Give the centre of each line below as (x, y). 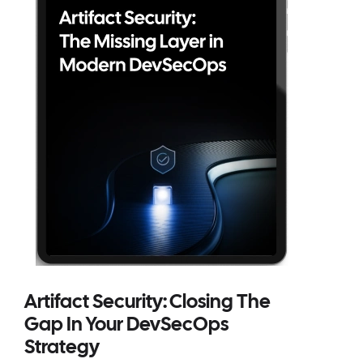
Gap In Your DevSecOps (126, 326)
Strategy (62, 348)
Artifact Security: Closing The (147, 303)
